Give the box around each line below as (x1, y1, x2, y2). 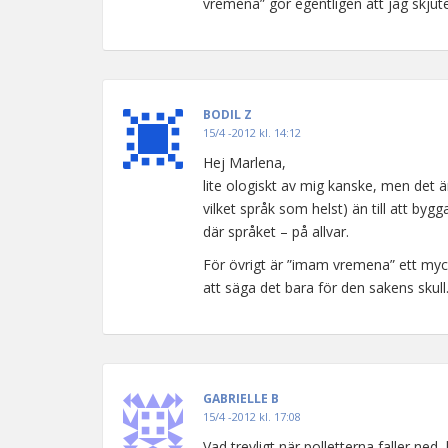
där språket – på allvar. (203, 222, 349, 241)
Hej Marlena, (203, 153, 286, 172)
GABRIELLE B (203, 390, 279, 407)
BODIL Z (203, 106, 252, 123)
